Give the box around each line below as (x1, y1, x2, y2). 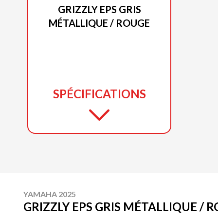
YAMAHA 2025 (23, 189, 76, 199)
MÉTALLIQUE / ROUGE (49, 17, 150, 29)
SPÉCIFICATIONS (53, 87, 146, 101)
